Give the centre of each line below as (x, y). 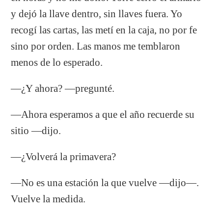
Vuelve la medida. (48, 199)
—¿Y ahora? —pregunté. (63, 88)
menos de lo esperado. (57, 62)
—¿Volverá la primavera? (64, 156)
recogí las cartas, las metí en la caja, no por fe (104, 30)
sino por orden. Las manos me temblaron (96, 46)
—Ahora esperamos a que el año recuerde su (103, 114)
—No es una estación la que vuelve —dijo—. (105, 182)
